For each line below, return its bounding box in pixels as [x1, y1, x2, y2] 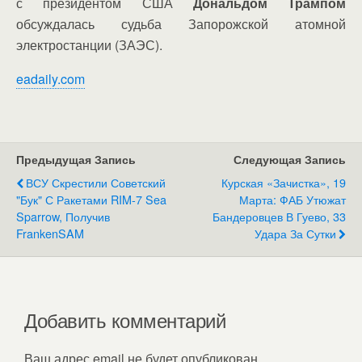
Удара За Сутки [255, 224, 336, 242]
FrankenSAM [16, 224, 84, 242]
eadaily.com [16, 69, 85, 88]
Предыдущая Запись [16, 150, 136, 167]
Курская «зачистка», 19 [221, 173, 346, 191]
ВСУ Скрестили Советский [26, 173, 166, 191]
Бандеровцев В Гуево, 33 [213, 207, 346, 225]
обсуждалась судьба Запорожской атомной [16, 14, 346, 33]
